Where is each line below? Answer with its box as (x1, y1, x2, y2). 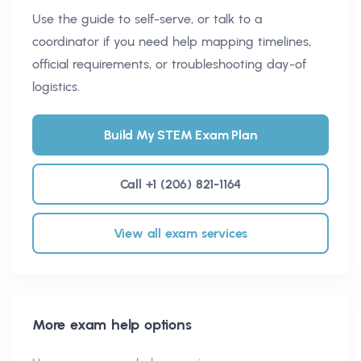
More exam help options (32, 315, 192, 334)
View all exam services (113, 225, 248, 241)
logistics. (32, 78, 80, 94)
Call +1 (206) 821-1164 (119, 176, 242, 192)
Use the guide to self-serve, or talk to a (32, 10, 262, 27)
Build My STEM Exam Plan (104, 127, 257, 143)
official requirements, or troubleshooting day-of (32, 56, 306, 72)
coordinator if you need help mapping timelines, (32, 33, 311, 49)
